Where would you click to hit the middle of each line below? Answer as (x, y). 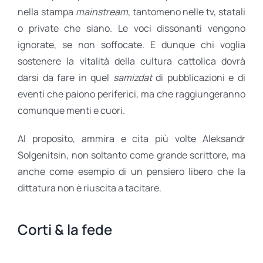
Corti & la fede (65, 229)
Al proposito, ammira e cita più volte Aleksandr (131, 138)
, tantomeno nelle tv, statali (187, 11)
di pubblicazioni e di (199, 77)
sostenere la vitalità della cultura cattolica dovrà (131, 61)
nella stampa (47, 11)
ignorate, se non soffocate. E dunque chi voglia (131, 44)
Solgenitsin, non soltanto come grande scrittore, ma (131, 155)
